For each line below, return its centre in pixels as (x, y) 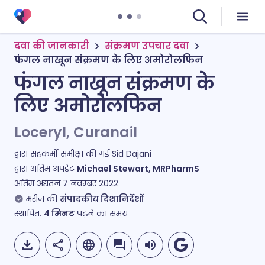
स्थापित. (29, 214)
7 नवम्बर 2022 (91, 183)
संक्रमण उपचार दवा (147, 46)
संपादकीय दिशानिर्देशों (102, 199)
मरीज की (42, 199)
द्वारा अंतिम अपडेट (46, 169)
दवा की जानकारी (52, 46)
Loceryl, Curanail (76, 132)
